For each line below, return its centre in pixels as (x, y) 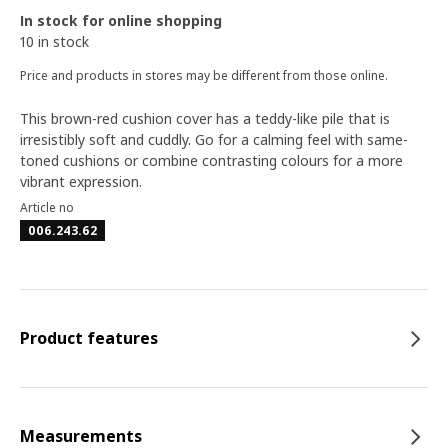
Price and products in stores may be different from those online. (204, 75)
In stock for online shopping (121, 20)
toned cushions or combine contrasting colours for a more (211, 160)
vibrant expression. (81, 181)
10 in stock (54, 41)
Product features (89, 338)
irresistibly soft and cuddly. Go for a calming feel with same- (214, 139)
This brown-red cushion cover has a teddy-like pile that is (205, 118)
